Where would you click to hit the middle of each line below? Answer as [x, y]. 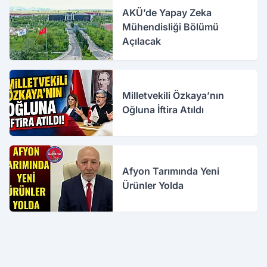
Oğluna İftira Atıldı [163, 110]
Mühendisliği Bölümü [171, 27]
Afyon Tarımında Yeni [171, 171]
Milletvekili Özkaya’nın [173, 96]
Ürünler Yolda [153, 186]
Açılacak [142, 41]
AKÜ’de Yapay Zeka [167, 13]
